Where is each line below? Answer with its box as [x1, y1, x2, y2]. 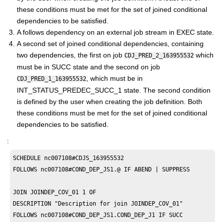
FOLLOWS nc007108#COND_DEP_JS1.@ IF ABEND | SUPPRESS [13, 166, 190, 173]
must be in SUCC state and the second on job [17, 62, 160, 71]
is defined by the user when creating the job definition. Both [17, 97, 202, 106]
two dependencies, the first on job [17, 51, 124, 59]
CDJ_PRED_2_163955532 [124, 52, 194, 59]
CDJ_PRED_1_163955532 [17, 75, 86, 82]
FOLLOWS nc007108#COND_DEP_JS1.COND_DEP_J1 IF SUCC [13, 211, 183, 219]
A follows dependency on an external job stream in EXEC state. [17, 28, 214, 36]
